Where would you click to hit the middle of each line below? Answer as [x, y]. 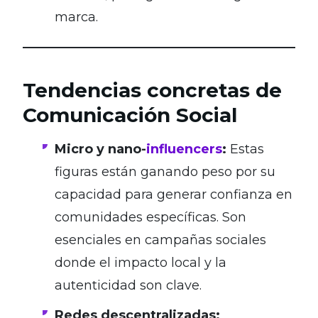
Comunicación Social [130, 115]
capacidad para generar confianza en [174, 194]
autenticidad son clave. [128, 285]
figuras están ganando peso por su [165, 171]
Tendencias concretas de [152, 90]
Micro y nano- [100, 149]
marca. [76, 17]
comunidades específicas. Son [150, 217]
